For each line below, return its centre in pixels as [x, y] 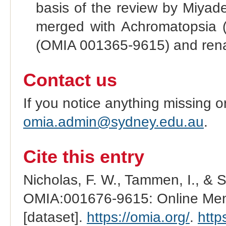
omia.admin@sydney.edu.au [113, 122]
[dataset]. [55, 217]
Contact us [70, 80]
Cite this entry [83, 157]
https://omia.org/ [138, 217]
